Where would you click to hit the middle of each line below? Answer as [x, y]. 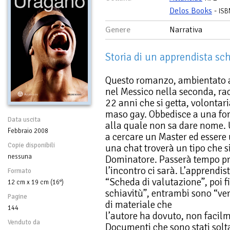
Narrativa [186, 30]
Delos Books [191, 11]
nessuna [20, 156]
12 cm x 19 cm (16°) [36, 182]
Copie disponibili [31, 145]
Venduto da [24, 222]
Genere [118, 30]
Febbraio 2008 [28, 131]
